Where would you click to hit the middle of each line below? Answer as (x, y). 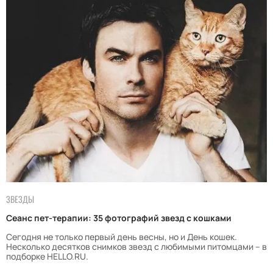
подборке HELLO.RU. (47, 257)
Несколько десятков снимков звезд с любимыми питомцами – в (136, 247)
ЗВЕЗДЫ (20, 199)
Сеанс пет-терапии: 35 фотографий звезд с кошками (119, 218)
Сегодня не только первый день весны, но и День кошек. (122, 237)
